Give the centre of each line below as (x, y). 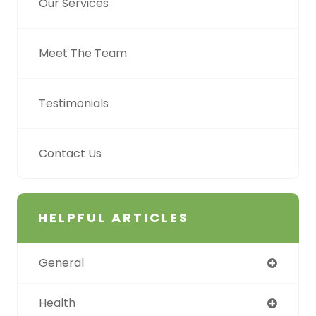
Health (57, 303)
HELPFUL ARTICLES (114, 217)
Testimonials (74, 103)
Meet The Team (83, 53)
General (61, 262)
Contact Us (70, 153)
